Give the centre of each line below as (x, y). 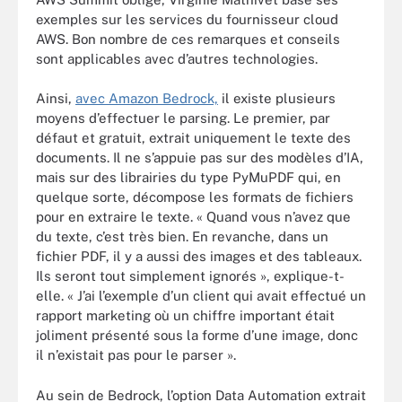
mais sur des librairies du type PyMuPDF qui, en (188, 177)
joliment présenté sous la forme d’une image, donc (197, 335)
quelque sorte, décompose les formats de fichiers (195, 197)
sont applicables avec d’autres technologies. (177, 58)
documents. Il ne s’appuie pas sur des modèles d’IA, (200, 157)
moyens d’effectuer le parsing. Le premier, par (183, 118)
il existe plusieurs (277, 98)
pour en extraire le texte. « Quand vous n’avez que (193, 217)
